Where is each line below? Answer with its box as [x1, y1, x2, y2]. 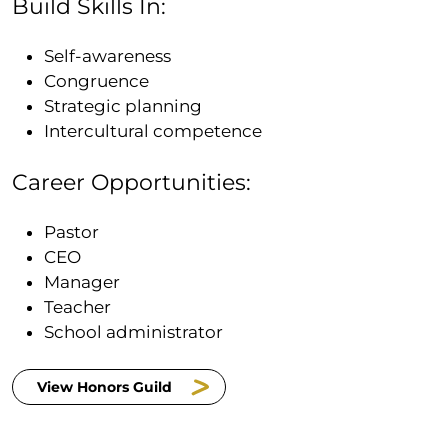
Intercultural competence [44, 121, 264, 142]
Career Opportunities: [12, 169, 257, 196]
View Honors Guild [37, 377, 172, 396]
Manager [44, 272, 122, 293]
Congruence [44, 71, 151, 92]
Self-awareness [44, 46, 173, 67]
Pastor [44, 222, 99, 243]
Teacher [44, 297, 111, 318]
